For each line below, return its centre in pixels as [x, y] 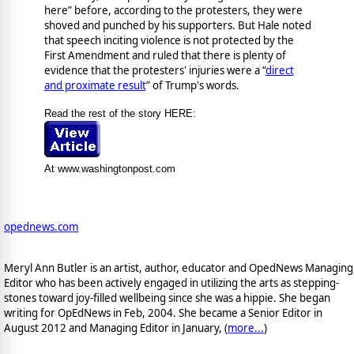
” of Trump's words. [192, 86]
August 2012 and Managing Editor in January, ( [116, 328]
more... [246, 328]
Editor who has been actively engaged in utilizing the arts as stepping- [171, 282]
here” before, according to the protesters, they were [173, 11]
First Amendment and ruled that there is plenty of [165, 56]
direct [279, 71]
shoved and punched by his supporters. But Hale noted [177, 26]
